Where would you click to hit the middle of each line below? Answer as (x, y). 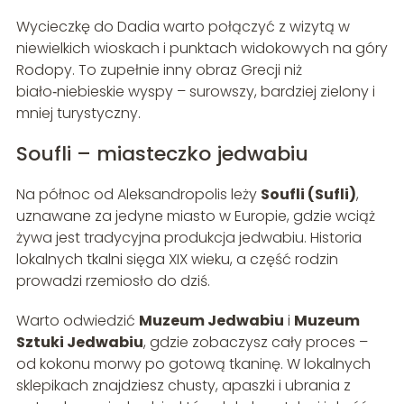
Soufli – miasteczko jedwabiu (162, 153)
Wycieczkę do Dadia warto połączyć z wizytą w (183, 26)
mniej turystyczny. (78, 113)
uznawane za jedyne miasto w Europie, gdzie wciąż (195, 216)
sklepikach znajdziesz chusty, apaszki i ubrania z (183, 385)
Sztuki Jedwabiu (79, 342)
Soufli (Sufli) (308, 194)
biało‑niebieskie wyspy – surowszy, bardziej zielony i (195, 91)
